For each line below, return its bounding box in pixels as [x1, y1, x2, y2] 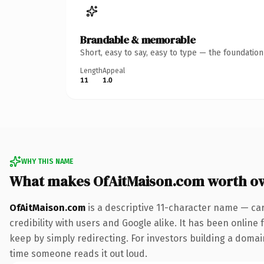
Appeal [103, 66, 125, 75]
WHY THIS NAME [21, 157, 73, 166]
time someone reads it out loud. [9, 247, 147, 259]
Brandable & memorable [80, 32, 196, 47]
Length [80, 66, 103, 75]
